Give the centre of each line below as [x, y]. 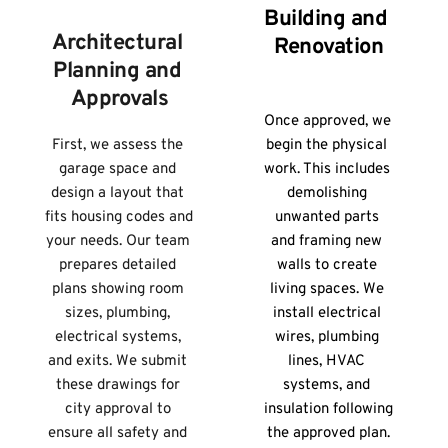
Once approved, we [327, 122]
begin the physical [326, 146]
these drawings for [117, 386]
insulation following [328, 410]
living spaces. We [326, 290]
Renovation [328, 48]
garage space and [117, 170]
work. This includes [327, 170]
